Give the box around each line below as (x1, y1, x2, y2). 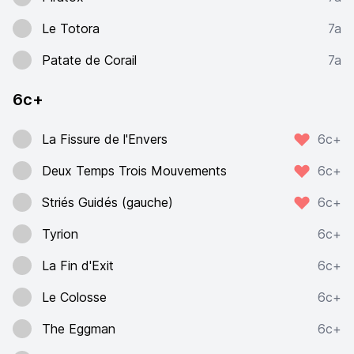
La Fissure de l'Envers (42, 131, 168, 147)
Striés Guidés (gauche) (42, 194, 173, 210)
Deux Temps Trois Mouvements (42, 163, 227, 179)
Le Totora (42, 21, 100, 36)
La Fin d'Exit (42, 258, 114, 273)
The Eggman (42, 321, 115, 337)
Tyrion (42, 226, 78, 242)
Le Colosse (42, 289, 107, 305)
